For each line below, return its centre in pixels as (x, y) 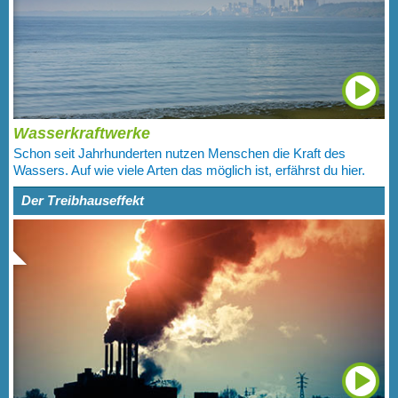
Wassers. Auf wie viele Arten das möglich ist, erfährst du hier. (189, 171)
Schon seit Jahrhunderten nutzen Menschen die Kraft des (179, 154)
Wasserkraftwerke (82, 134)
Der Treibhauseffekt (83, 201)
